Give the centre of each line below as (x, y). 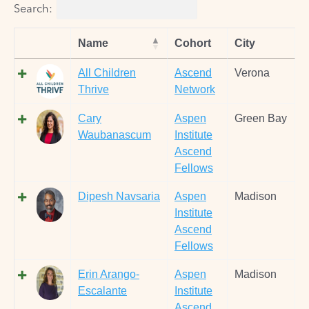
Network (195, 89)
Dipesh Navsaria (119, 196)
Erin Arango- (109, 274)
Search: (33, 9)
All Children (107, 73)
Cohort (193, 43)
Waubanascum (114, 135)
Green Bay (261, 118)
